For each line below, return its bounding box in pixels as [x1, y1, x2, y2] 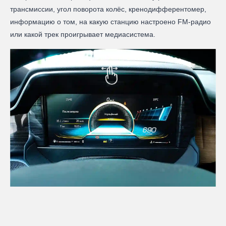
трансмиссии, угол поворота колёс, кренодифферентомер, [10, 5, 206, 14]
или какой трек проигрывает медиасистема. [10, 30, 157, 39]
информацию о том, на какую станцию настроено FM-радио [10, 18, 211, 26]
